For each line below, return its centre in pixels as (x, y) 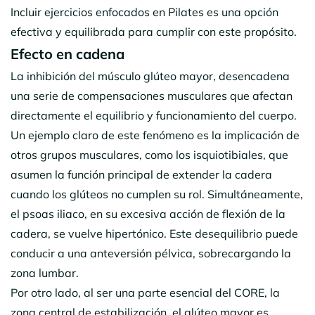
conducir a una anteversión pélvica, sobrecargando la (151, 253)
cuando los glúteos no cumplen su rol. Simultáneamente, (157, 194)
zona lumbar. (45, 272)
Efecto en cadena (67, 53)
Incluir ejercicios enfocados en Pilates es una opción (144, 12)
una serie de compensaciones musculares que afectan (152, 95)
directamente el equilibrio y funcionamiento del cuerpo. (154, 115)
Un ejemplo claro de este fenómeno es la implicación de (155, 135)
